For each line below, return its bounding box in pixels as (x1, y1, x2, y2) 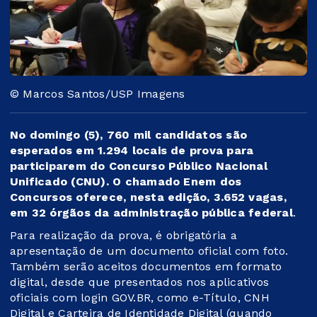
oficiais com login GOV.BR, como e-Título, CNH (10, 290, 270, 304)
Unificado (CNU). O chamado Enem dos (10, 174, 242, 188)
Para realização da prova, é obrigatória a (10, 228, 237, 242)
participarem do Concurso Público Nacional (10, 158, 267, 173)
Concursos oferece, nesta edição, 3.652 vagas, (10, 190, 287, 204)
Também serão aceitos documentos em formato (10, 259, 282, 273)
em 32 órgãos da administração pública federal (10, 205, 293, 219)
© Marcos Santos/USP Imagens (10, 86, 185, 100)
